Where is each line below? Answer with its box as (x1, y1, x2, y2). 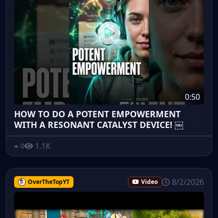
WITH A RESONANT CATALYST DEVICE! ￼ (14, 118, 183, 130)
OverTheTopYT (27, 177, 70, 186)
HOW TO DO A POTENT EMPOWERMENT (14, 108, 181, 120)
